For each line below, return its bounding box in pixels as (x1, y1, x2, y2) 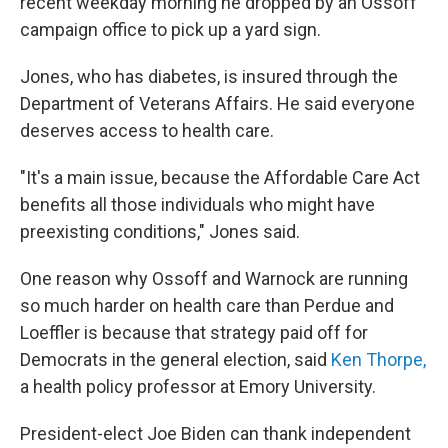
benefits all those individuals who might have (20, 194, 375, 215)
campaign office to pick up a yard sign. (20, 19, 321, 40)
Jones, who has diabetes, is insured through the (20, 66, 398, 87)
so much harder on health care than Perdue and (20, 295, 394, 316)
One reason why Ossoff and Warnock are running (20, 268, 408, 289)
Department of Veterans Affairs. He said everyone (20, 93, 415, 114)
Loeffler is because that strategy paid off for (20, 322, 368, 343)
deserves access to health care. (20, 120, 274, 141)
